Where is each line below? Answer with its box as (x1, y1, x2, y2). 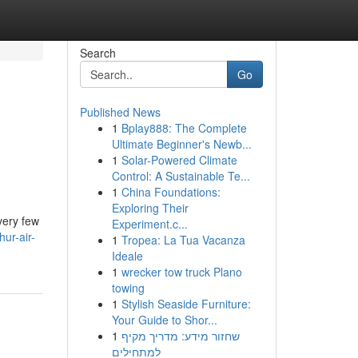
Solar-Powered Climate (121, 152, 237, 168)
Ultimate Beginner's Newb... (111, 136, 252, 152)
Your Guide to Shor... (111, 312, 217, 328)
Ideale (111, 248, 143, 264)
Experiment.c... (111, 216, 188, 232)
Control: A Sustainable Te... (111, 168, 250, 184)
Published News (79, 104, 161, 120)
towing (111, 280, 145, 296)
